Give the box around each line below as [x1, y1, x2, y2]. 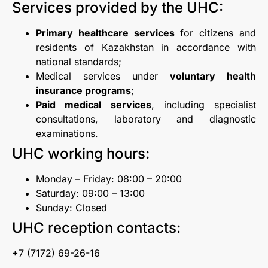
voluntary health [170, 69, 256, 82]
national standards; [36, 55, 121, 68]
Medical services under [36, 69, 170, 82]
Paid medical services [36, 98, 151, 111]
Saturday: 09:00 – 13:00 [36, 187, 145, 199]
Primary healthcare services [36, 26, 175, 39]
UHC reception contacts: [12, 218, 181, 236]
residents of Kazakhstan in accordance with [36, 41, 256, 53]
